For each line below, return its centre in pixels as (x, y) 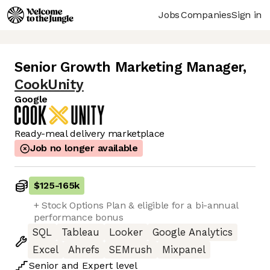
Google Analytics (193, 233)
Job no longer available (84, 148)
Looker (126, 233)
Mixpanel (184, 250)
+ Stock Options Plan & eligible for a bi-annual (136, 206)
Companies (206, 14)
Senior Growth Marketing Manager (129, 67)
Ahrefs (84, 250)
